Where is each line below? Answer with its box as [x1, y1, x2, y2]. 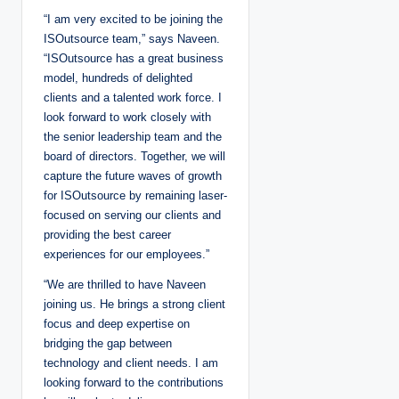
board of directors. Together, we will [44, 149, 225, 163]
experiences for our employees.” [44, 247, 209, 261]
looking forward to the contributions [44, 375, 224, 389]
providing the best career [44, 227, 171, 241]
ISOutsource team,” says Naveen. [44, 31, 220, 45]
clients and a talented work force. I [44, 90, 222, 104]
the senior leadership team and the [44, 129, 222, 143]
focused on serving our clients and [44, 208, 221, 222]
